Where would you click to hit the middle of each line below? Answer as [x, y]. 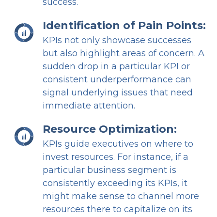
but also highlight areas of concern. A [124, 54]
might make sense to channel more [121, 196]
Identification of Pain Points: [124, 26]
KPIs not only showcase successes [117, 40]
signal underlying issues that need [118, 93]
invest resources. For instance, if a [116, 157]
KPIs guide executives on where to [118, 144]
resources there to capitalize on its [117, 209]
